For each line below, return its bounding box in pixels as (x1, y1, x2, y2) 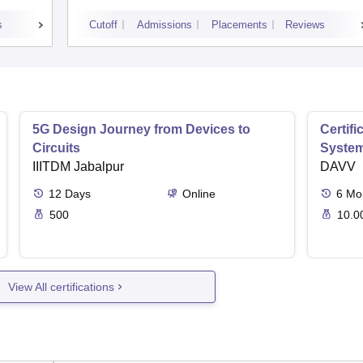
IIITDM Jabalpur (32, 160, 124, 174)
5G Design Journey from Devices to (32, 122, 250, 137)
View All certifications (8, 280, 115, 293)
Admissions (137, 19, 192, 32)
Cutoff (89, 19, 117, 32)
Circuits (32, 141, 80, 156)
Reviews (285, 19, 325, 32)
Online (181, 187, 216, 201)
